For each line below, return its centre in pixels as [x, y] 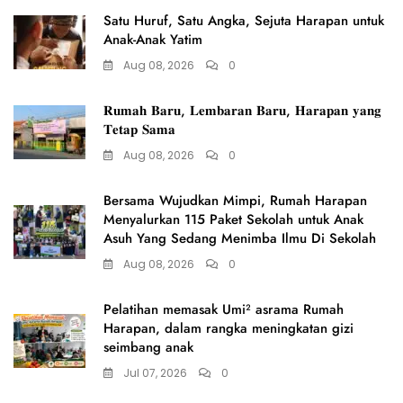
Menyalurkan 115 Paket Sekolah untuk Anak [233, 219]
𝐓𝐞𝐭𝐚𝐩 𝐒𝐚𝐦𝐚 [139, 129]
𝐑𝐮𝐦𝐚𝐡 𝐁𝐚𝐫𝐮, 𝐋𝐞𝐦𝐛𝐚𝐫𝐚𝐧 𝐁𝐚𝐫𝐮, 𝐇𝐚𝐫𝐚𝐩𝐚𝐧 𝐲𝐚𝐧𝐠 [242, 110]
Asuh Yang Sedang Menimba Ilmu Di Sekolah [240, 238]
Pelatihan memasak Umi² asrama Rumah [224, 309]
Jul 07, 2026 [155, 372]
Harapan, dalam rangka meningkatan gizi [228, 328]
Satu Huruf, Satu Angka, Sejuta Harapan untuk [244, 20]
